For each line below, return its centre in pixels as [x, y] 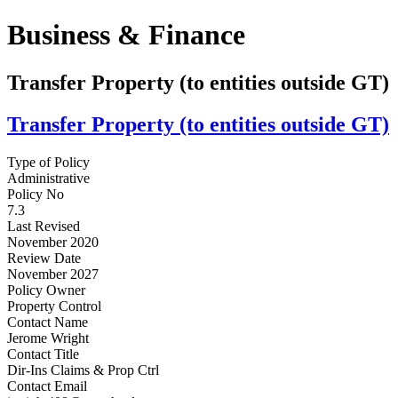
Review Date [44, 258]
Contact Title [43, 354]
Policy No [36, 194]
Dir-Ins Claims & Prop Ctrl [83, 370]
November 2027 [53, 274]
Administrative [48, 178]
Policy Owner [46, 290]
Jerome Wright [48, 338]
